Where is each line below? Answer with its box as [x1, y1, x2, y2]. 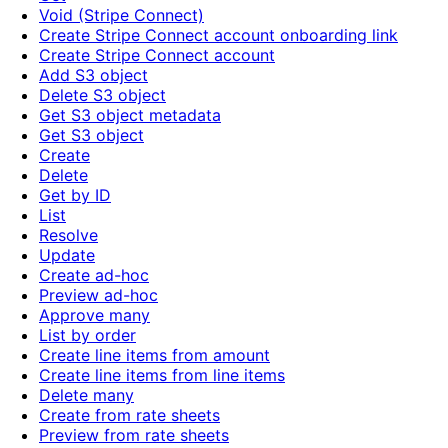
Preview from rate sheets [39, 425, 229, 446]
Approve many [39, 305, 150, 326]
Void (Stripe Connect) [39, 5, 204, 26]
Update [39, 245, 95, 266]
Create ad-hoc [39, 265, 149, 286]
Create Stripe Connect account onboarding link [39, 25, 398, 46]
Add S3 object [39, 65, 148, 86]
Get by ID [39, 185, 111, 206]
